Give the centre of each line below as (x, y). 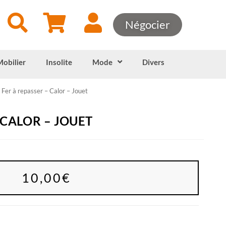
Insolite (59, 62)
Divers (153, 62)
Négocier (148, 25)
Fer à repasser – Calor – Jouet (45, 91)
